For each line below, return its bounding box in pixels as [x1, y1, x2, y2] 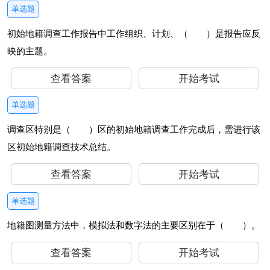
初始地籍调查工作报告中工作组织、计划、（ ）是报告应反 [7, 28, 260, 39]
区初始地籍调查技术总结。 [7, 142, 116, 152]
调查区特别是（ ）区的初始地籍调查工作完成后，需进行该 [7, 125, 260, 135]
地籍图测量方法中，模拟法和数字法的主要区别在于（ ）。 [7, 221, 260, 231]
